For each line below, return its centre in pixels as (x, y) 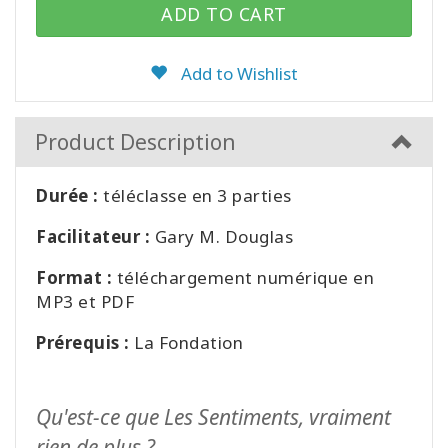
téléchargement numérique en (245, 278)
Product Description (135, 142)
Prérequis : (85, 343)
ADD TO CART (224, 14)
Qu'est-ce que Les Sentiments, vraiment (213, 417)
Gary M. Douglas (223, 237)
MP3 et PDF (85, 302)
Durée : (69, 196)
